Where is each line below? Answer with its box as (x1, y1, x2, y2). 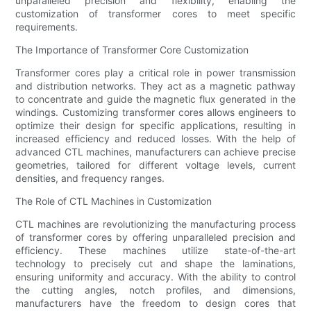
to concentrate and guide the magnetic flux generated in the (15, 93, 296, 106)
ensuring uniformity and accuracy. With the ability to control (15, 271, 296, 283)
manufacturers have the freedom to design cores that (15, 297, 296, 310)
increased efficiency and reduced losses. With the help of (15, 133, 296, 145)
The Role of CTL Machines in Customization (15, 195, 212, 208)
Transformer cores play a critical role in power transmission (15, 67, 296, 79)
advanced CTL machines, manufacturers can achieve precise (15, 146, 296, 158)
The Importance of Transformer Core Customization (15, 44, 249, 56)
